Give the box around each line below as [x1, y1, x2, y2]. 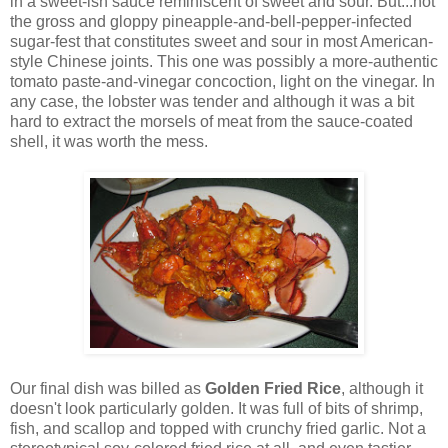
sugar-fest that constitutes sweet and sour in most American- [10, 32, 433, 50]
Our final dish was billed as [10, 379, 205, 397]
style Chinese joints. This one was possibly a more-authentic [10, 52, 438, 70]
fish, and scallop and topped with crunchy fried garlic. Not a [10, 419, 426, 437]
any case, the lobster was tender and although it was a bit [10, 92, 414, 110]
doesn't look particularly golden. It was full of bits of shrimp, [10, 399, 423, 417]
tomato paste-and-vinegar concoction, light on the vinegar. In [10, 72, 435, 90]
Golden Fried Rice [205, 379, 341, 397]
